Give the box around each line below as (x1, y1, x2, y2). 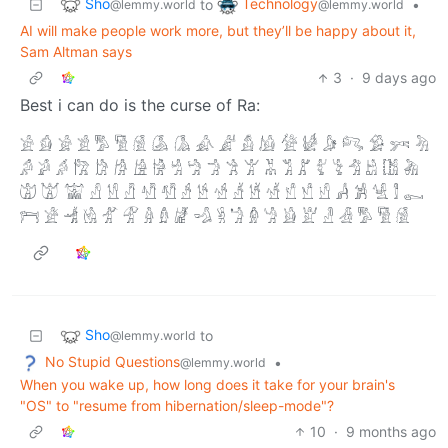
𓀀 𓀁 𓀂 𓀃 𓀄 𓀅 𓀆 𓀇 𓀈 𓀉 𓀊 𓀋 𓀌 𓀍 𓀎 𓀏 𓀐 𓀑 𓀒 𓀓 (20, 135, 428, 156)
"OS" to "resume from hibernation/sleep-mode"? (20, 396, 334, 414)
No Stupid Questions (45, 353, 180, 371)
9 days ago (362, 69, 436, 87)
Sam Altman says (20, 43, 132, 61)
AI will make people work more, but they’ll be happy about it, (20, 22, 416, 40)
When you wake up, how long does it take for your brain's (20, 375, 395, 393)
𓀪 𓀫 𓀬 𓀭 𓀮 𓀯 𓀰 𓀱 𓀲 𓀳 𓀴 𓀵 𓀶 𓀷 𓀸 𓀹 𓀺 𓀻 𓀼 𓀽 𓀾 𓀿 (20, 183, 423, 204)
